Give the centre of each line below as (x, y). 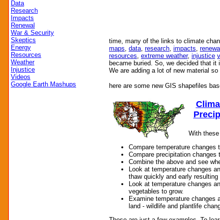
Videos (21, 77)
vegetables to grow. (156, 191)
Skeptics (23, 40)
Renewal (23, 25)
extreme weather (164, 56)
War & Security (32, 33)
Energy (21, 47)
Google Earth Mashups (43, 84)
